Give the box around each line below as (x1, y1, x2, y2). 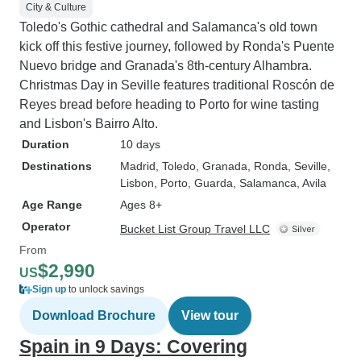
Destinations (22, 160, 92, 172)
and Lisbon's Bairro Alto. (19, 117, 158, 131)
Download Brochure (32, 309, 156, 322)
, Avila (297, 176, 326, 189)
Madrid (120, 160, 156, 172)
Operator (22, 220, 70, 233)
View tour (181, 309, 239, 322)
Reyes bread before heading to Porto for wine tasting (19, 98, 319, 111)
